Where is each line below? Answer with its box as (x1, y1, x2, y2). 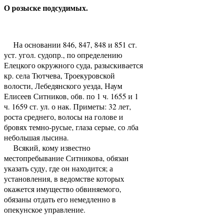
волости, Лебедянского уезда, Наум (4, 80, 122, 91)
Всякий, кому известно (4, 142, 90, 153)
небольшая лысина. (4, 132, 69, 142)
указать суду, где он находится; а (4, 163, 113, 173)
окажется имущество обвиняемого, (4, 183, 121, 194)
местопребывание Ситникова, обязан (4, 152, 129, 163)
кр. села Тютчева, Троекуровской (4, 70, 115, 81)
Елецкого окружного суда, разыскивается (4, 59, 143, 70)
